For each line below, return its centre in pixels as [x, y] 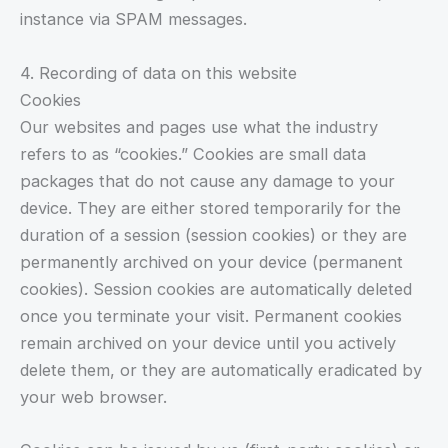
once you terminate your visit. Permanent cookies [211, 315]
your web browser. [93, 396]
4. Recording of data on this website [158, 72]
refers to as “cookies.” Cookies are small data [193, 153]
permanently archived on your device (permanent [211, 261]
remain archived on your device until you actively [208, 342]
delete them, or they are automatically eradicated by [221, 369]
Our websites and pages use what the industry [199, 126]
